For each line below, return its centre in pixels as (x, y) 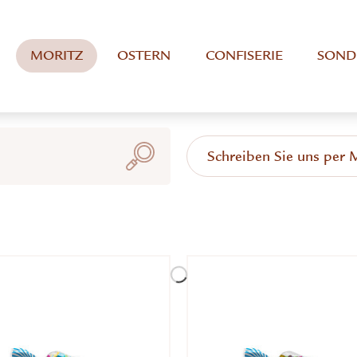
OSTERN (144, 56)
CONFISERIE (244, 56)
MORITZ (56, 56)
